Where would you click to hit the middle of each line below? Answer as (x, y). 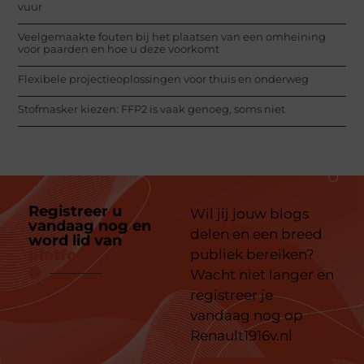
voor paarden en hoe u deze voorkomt (119, 48)
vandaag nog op (247, 316)
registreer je (232, 295)
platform (63, 256)
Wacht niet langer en (262, 275)
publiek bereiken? (252, 255)
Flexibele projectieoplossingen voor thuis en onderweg (164, 78)
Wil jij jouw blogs (249, 214)
